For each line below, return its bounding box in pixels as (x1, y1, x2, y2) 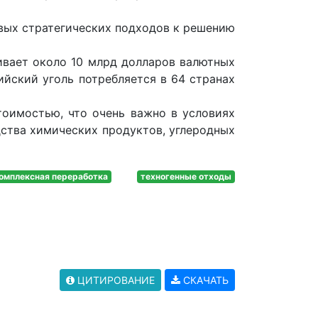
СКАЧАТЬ (180, 274, 229, 287)
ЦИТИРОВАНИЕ (75, 274, 155, 287)
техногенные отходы (141, 171, 232, 182)
